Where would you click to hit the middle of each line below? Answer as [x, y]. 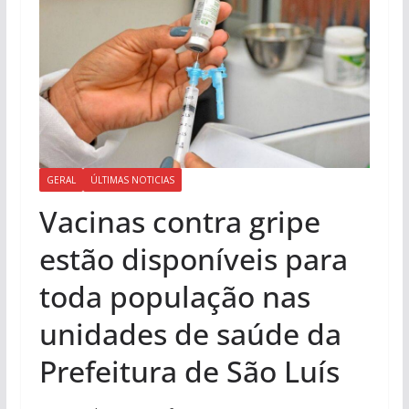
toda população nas [174, 296]
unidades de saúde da [190, 333]
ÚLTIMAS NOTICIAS [132, 179]
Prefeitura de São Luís [189, 371]
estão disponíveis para [193, 258]
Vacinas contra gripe [179, 221]
